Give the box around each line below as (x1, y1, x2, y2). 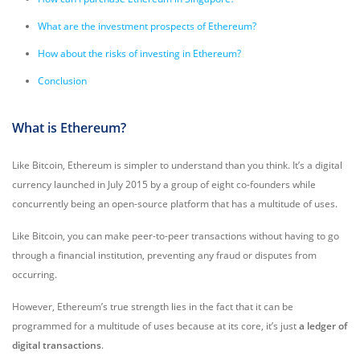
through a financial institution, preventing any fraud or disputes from (12, 248, 317, 262)
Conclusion (38, 74, 87, 88)
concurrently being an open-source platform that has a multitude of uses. (12, 197, 337, 211)
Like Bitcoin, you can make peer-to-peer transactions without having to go (12, 229, 339, 243)
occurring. (12, 268, 57, 281)
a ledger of (299, 319, 347, 333)
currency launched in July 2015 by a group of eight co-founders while (12, 178, 316, 191)
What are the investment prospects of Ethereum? (38, 19, 256, 33)
